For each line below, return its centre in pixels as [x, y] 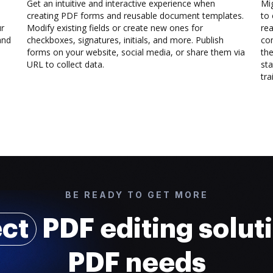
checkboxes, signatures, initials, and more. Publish [125, 40]
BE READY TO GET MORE [136, 195]
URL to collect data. [66, 64]
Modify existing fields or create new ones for [115, 28]
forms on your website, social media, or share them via [136, 52]
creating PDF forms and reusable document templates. [135, 16]
